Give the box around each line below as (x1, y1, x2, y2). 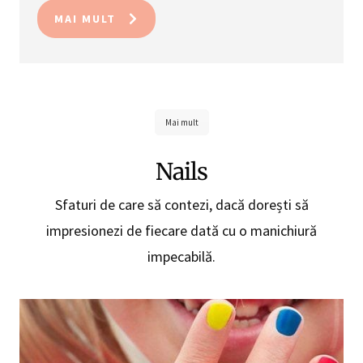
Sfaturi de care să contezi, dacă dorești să (54, 194, 309, 214)
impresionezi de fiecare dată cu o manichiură (46, 220, 317, 240)
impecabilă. (147, 246, 216, 266)
